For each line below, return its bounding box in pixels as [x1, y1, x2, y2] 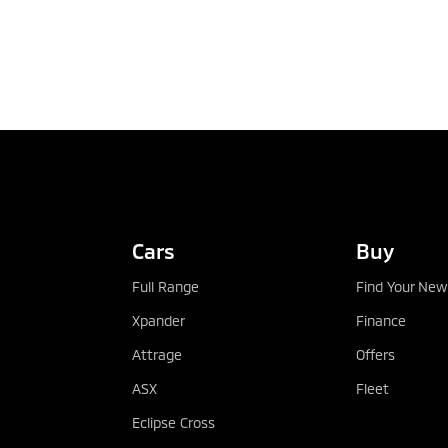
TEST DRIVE [179, 165, 261, 180]
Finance [355, 311, 406, 329]
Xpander [131, 311, 185, 329]
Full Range [131, 277, 199, 295]
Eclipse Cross [131, 413, 215, 431]
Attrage [131, 345, 182, 363]
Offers [355, 345, 395, 363]
